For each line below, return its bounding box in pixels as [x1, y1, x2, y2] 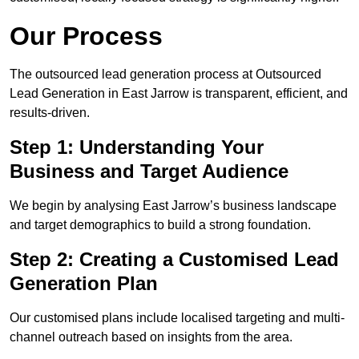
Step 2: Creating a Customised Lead [10, 248, 339, 271]
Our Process [10, 22, 163, 51]
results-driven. [10, 106, 90, 120]
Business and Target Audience [10, 160, 288, 183]
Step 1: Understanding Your [10, 136, 264, 159]
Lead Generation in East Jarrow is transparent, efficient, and [10, 87, 348, 101]
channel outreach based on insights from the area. [10, 330, 292, 345]
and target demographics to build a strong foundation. [10, 218, 311, 232]
